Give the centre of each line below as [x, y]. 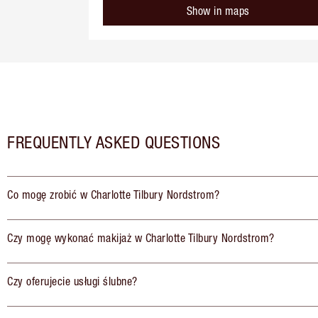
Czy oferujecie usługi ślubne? [72, 281]
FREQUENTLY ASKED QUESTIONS [114, 142]
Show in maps [218, 11]
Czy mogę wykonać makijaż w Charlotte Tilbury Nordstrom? [141, 238]
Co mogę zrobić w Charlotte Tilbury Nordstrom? [114, 195]
